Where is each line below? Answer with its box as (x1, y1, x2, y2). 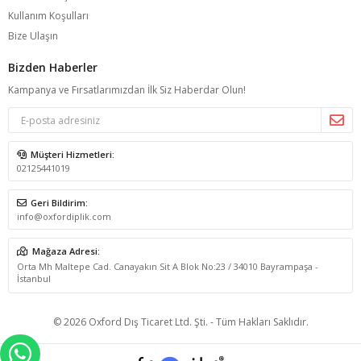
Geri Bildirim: (31, 197, 88, 209)
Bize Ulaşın (8, 29, 58, 43)
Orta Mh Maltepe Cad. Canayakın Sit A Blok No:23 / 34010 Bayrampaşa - (17, 260, 318, 272)
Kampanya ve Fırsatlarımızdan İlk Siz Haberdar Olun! (8, 83, 246, 97)
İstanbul (17, 272, 51, 284)
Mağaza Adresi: (32, 245, 100, 257)
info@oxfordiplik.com (17, 210, 111, 222)
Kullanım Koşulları (8, 9, 89, 23)
